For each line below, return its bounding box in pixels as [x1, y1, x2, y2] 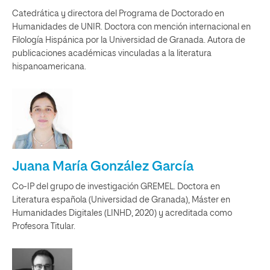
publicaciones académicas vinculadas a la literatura [12, 49, 212, 58]
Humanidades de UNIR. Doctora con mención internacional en [12, 23, 251, 31]
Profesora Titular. [12, 222, 75, 231]
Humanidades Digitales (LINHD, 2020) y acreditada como [12, 209, 232, 218]
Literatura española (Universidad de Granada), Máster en [12, 196, 230, 204]
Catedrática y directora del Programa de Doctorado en [12, 10, 224, 18]
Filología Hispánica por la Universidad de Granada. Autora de [12, 36, 245, 45]
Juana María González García [12, 160, 193, 174]
